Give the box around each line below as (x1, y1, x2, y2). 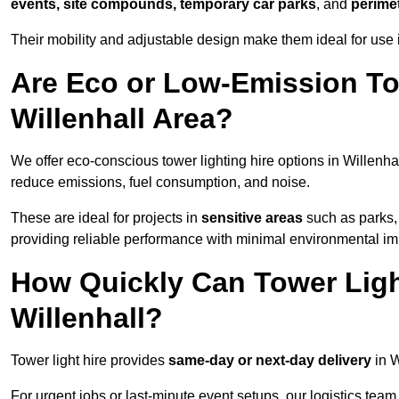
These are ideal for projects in (11, 210, 201, 226)
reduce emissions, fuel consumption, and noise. (11, 175, 310, 191)
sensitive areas (201, 210, 303, 226)
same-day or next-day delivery (168, 353, 371, 369)
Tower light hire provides (11, 353, 168, 369)
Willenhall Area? (11, 102, 233, 135)
